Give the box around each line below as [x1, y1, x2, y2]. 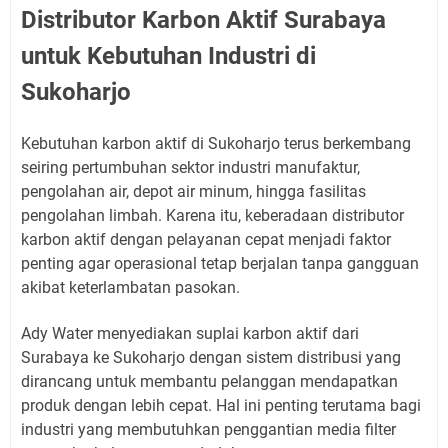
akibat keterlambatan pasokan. [21, 278, 240, 297]
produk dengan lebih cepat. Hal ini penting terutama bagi [21, 396, 421, 415]
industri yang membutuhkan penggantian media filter [21, 420, 396, 439]
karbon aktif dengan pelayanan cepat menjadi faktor [21, 230, 391, 249]
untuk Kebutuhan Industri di [21, 42, 316, 70]
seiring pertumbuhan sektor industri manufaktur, [21, 158, 360, 177]
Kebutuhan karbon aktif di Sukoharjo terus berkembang [21, 134, 411, 153]
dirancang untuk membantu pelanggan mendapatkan [21, 372, 398, 391]
